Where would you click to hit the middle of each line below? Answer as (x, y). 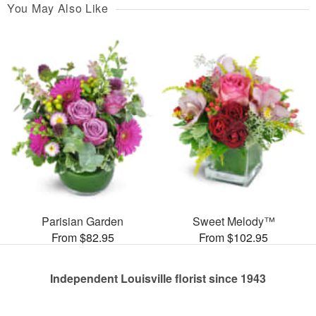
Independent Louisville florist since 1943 (158, 278)
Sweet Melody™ (233, 221)
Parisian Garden (83, 221)
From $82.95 (83, 237)
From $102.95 (233, 237)
